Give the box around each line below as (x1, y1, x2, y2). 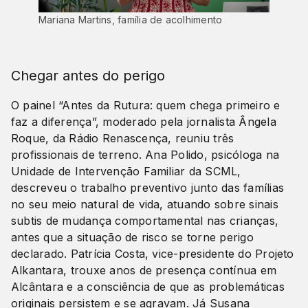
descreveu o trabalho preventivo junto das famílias (11, 181, 284, 195)
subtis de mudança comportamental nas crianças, (11, 214, 279, 228)
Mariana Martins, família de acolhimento (38, 14, 223, 26)
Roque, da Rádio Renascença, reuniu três (11, 131, 234, 146)
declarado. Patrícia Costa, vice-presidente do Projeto (11, 247, 294, 261)
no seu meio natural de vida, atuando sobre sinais (11, 197, 278, 212)
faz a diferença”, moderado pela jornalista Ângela (11, 115, 276, 129)
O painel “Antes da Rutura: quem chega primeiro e (11, 98, 280, 113)
